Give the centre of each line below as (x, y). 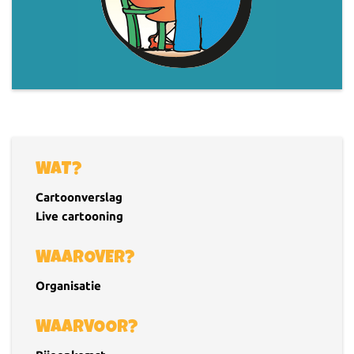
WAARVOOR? (87, 328)
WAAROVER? (85, 259)
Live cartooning (79, 216)
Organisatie (68, 285)
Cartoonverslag (79, 197)
